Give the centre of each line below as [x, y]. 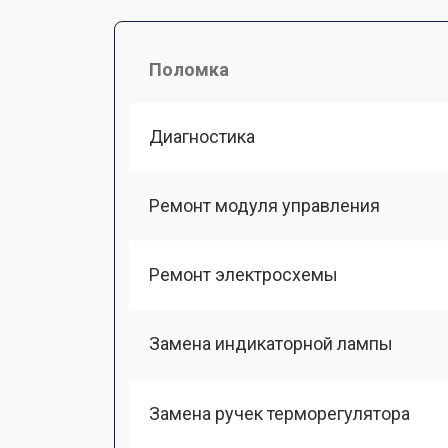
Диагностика [202, 136]
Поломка [189, 69]
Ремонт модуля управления [264, 205]
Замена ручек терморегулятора [279, 413]
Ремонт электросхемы [243, 274]
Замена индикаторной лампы [271, 344]
